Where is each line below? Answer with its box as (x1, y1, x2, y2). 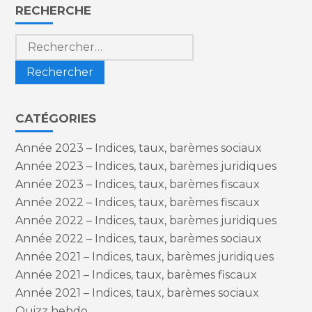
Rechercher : (15, 32, 87, 46)
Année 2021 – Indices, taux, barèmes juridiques (15, 249, 274, 263)
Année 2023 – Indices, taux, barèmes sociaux (15, 141, 263, 155)
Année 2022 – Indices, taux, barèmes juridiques (15, 213, 277, 227)
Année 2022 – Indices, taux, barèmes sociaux (15, 231, 263, 245)
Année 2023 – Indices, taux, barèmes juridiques (15, 159, 277, 173)
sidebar (15, 11, 68, 28)
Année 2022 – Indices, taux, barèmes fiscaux (15, 195, 260, 209)
